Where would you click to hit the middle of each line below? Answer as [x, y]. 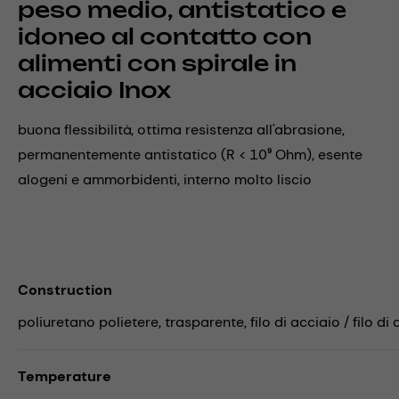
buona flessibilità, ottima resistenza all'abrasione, [181, 129]
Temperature [65, 376]
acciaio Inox [94, 90]
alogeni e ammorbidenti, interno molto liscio [165, 179]
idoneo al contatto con [165, 36]
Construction [65, 289]
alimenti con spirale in [157, 63]
